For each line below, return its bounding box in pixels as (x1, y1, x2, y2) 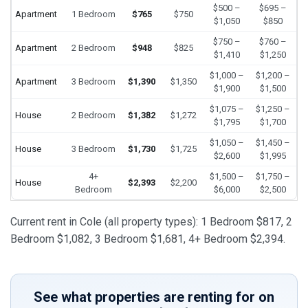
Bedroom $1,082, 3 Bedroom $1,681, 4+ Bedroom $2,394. (10, 232, 285, 246)
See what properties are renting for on (34, 289, 274, 306)
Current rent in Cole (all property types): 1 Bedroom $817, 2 (10, 215, 292, 229)
